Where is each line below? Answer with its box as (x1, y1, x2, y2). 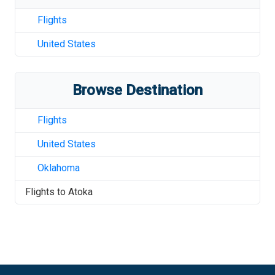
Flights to (25, 186, 68, 198)
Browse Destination (72, 82, 203, 99)
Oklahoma (37, 162, 80, 174)
